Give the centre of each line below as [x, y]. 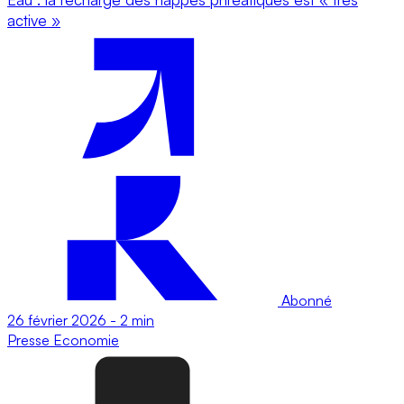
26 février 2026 [57, 320]
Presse [30, 340]
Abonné [305, 300]
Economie [86, 340]
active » [34, 20]
